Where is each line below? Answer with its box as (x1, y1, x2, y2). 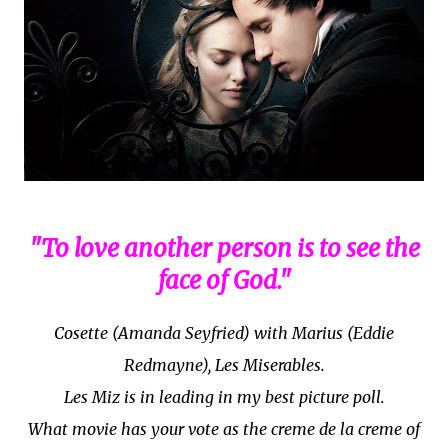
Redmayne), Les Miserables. (123, 354, 325, 375)
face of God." (157, 264, 291, 296)
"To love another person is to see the (28, 232, 420, 264)
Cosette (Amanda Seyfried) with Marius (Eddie (54, 322, 394, 343)
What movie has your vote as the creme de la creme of (28, 418, 420, 439)
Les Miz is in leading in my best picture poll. (63, 386, 385, 407)
